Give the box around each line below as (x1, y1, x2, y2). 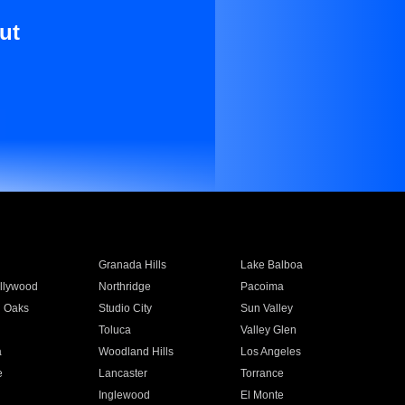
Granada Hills (98, 259, 166, 271)
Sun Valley (240, 302, 294, 315)
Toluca (98, 324, 131, 336)
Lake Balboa (240, 259, 304, 271)
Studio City (98, 302, 152, 315)
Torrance (240, 367, 285, 380)
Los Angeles (240, 345, 302, 358)
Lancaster (98, 367, 147, 380)
